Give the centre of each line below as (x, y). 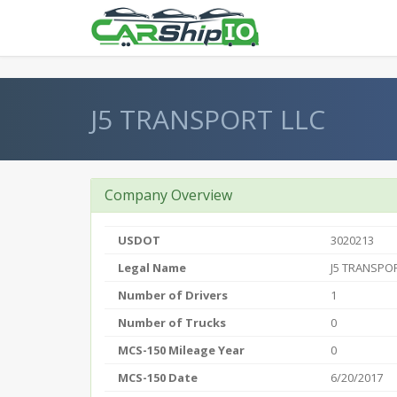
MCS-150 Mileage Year (181, 350)
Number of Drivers (173, 295)
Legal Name (152, 268)
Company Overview (168, 195)
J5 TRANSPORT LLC (208, 119)
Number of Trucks (172, 323)
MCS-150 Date (158, 378)
